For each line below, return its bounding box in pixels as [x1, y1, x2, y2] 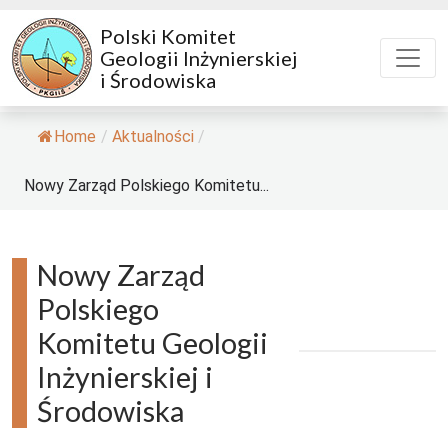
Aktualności [112, 127, 194, 146]
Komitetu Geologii [37, 326, 268, 360]
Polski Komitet [100, 24, 236, 48]
